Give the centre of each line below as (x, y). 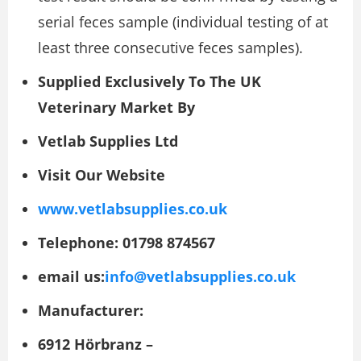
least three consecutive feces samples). (170, 48)
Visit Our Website (102, 175)
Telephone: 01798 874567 (127, 243)
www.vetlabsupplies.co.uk (133, 209)
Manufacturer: (91, 311)
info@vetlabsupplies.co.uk (200, 277)
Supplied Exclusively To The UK (149, 82)
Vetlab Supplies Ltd (108, 141)
